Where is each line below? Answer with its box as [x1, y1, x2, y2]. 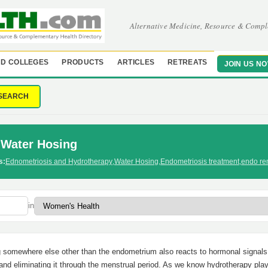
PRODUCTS [62, 59, 104, 66]
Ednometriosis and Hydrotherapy [5, 157, 112, 166]
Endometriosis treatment [160, 157, 239, 166]
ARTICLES [117, 59, 155, 66]
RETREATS [167, 59, 208, 66]
